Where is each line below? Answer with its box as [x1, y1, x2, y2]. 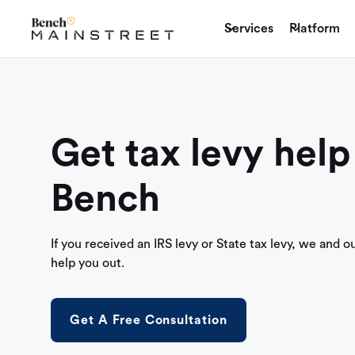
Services [224, 22, 274, 35]
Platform [289, 22, 341, 35]
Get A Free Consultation [70, 314, 228, 327]
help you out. [51, 257, 124, 270]
